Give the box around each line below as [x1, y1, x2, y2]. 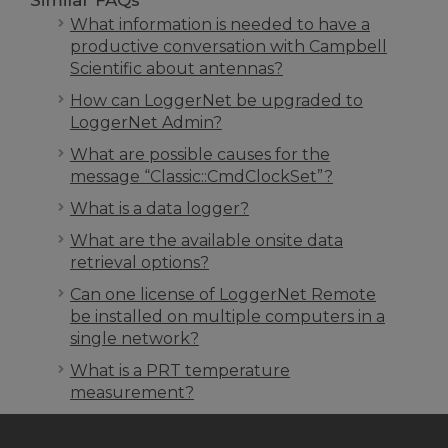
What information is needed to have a [70, 15, 370, 34]
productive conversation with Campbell [70, 37, 387, 56]
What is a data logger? [70, 199, 249, 218]
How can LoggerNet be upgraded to [70, 91, 363, 110]
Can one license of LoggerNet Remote [70, 285, 376, 304]
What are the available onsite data [70, 231, 343, 250]
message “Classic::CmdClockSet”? [70, 167, 333, 186]
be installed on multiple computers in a [70, 307, 385, 326]
